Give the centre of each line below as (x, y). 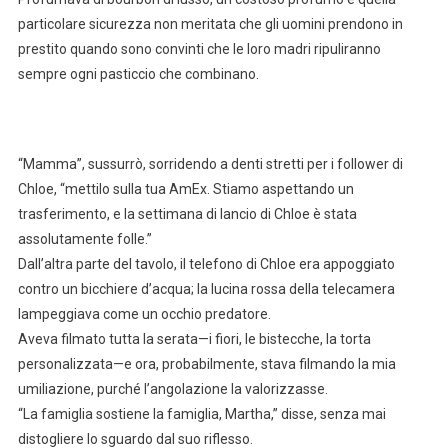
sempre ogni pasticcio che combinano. (138, 74)
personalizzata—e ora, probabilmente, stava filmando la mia (206, 364)
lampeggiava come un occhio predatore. (144, 314)
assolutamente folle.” (84, 239)
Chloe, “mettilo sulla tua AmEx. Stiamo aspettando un (185, 189)
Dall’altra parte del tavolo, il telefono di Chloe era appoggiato (206, 264)
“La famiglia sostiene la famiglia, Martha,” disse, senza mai (201, 414)
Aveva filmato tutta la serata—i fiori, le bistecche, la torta (194, 339)
